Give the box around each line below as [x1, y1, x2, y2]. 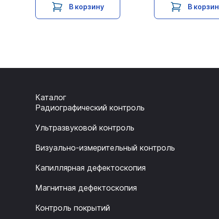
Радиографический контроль [35, 103, 145, 113]
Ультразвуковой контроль [35, 123, 134, 133]
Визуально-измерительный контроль [35, 143, 175, 153]
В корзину [69, 2, 104, 11]
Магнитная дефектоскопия [35, 183, 137, 193]
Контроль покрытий [35, 203, 110, 213]
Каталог [35, 92, 66, 103]
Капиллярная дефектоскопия [35, 163, 146, 173]
